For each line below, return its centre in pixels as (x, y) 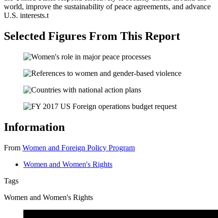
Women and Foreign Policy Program (79, 147)
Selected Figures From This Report (92, 36)
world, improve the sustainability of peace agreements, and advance (107, 7)
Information (34, 127)
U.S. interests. (25, 16)
